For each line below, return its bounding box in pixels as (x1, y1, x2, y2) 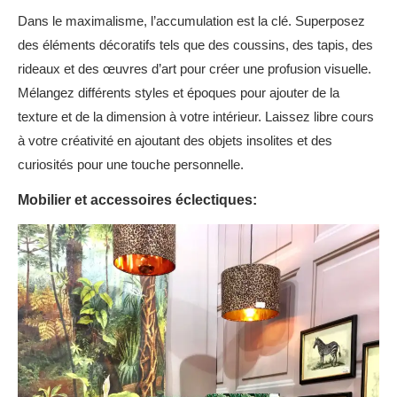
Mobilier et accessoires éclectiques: (18, 192, 257, 207)
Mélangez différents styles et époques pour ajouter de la (18, 85, 339, 100)
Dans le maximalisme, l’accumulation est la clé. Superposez (18, 13, 365, 28)
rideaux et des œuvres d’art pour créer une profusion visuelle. (18, 61, 371, 76)
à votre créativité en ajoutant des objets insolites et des (18, 133, 332, 148)
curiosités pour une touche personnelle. (18, 157, 244, 172)
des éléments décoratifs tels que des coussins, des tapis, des (18, 37, 373, 52)
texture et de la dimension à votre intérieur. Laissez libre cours (18, 109, 374, 124)
